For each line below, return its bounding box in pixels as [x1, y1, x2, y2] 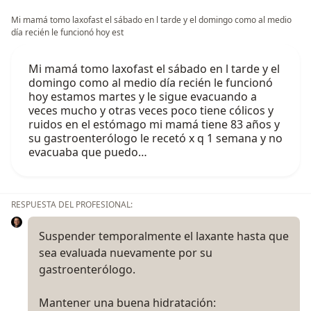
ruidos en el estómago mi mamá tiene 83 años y [28, 117, 280, 133]
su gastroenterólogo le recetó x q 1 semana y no [28, 131, 283, 146]
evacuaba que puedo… [28, 144, 147, 160]
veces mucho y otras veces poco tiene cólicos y [28, 103, 274, 119]
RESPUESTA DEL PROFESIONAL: [11, 199, 133, 211]
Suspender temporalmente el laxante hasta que [39, 228, 289, 244]
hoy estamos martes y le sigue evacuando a [28, 89, 257, 105]
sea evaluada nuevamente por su [39, 245, 212, 261]
